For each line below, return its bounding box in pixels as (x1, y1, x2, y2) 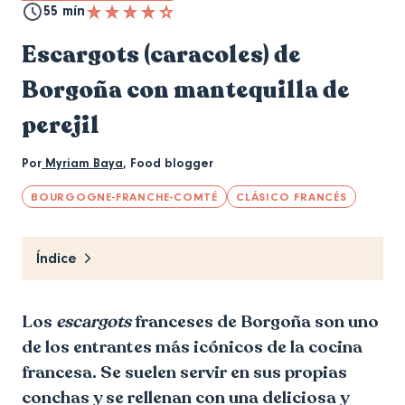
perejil (22, 108, 99, 141)
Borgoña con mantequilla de (22, 73, 350, 106)
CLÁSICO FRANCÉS (235, 189, 347, 203)
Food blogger (130, 155, 213, 171)
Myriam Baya (42, 155, 123, 171)
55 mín (43, 3, 85, 20)
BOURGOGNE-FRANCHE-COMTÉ (31, 189, 218, 203)
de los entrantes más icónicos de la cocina (22, 334, 363, 358)
